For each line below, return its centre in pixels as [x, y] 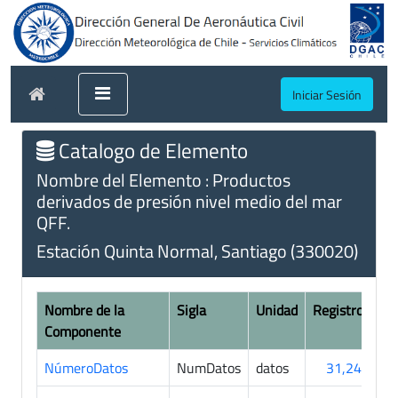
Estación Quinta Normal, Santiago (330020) [197, 251]
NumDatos [209, 367]
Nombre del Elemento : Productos [163, 179]
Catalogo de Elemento [151, 150]
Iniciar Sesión [327, 94]
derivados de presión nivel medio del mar [189, 201]
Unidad [277, 310]
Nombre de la [84, 310]
